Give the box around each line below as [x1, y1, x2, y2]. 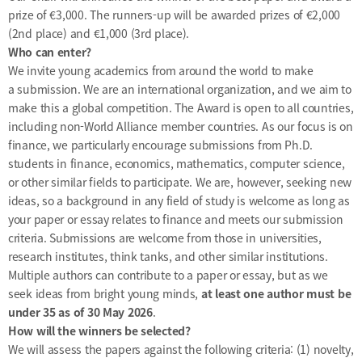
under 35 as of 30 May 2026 [8, 304, 153, 321]
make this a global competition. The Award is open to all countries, [8, 99, 354, 116]
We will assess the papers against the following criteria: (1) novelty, [8, 341, 354, 358]
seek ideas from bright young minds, [8, 285, 199, 302]
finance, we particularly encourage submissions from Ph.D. [8, 137, 314, 154]
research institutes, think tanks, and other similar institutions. [8, 248, 328, 265]
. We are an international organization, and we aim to [77, 81, 351, 98]
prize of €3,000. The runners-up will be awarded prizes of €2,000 [8, 6, 341, 23]
